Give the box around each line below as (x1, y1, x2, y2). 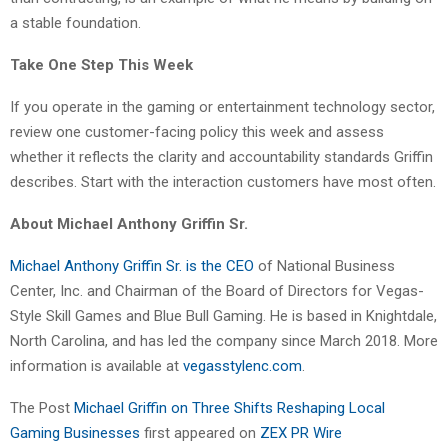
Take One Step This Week (10, 55, 193, 74)
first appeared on (144, 423, 260, 442)
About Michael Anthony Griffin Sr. (10, 214, 248, 233)
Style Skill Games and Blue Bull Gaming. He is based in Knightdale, (10, 306, 437, 325)
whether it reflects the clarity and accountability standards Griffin (10, 147, 433, 166)
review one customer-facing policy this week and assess (10, 122, 384, 141)
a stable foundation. (10, 13, 141, 32)
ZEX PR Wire (260, 423, 342, 442)
